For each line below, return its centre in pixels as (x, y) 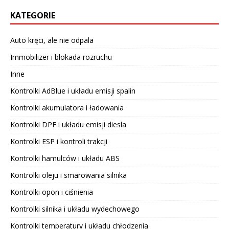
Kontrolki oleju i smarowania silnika (68, 175)
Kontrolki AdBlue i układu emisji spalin (73, 91)
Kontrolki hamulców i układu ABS (65, 158)
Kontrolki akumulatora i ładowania (67, 108)
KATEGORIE (33, 16)
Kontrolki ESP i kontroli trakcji (59, 142)
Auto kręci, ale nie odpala (52, 40)
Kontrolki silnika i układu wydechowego (75, 209)
